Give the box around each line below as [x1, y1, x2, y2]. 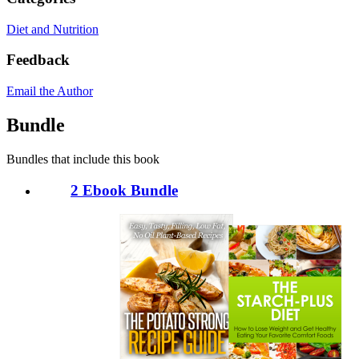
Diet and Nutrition [6, 22, 99, 36]
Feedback [6, 51, 70, 69]
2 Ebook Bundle [71, 181, 178, 199]
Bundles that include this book [6, 151, 159, 166]
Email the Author [6, 84, 93, 99]
